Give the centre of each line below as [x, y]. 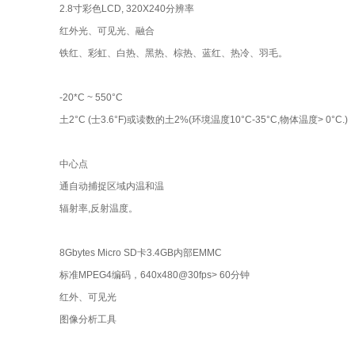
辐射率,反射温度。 [98, 208]
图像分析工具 [88, 319]
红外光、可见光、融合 [107, 31]
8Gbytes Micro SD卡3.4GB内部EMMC [140, 253]
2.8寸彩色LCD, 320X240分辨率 [126, 9]
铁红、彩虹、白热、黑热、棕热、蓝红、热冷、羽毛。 [173, 53]
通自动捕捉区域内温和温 [111, 186]
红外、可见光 [88, 297]
